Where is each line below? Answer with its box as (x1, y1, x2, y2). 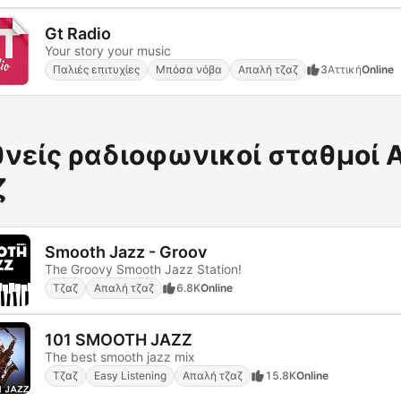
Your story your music (45, 42, 171, 58)
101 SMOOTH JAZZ (45, 329, 192, 349)
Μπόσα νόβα (156, 62, 222, 76)
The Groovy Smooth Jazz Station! (45, 260, 242, 277)
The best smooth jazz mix (45, 348, 195, 364)
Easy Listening (94, 368, 166, 382)
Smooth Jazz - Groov (45, 242, 207, 261)
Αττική (328, 62, 362, 76)
